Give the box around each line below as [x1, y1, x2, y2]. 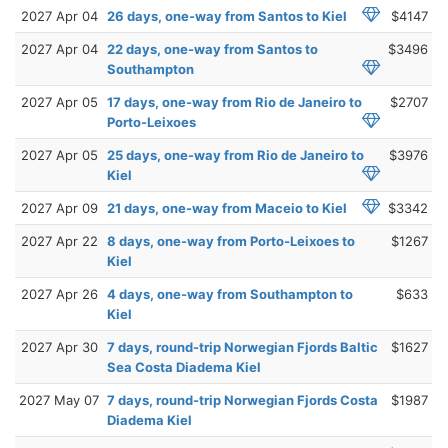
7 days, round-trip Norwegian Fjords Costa [107, 391, 378, 408]
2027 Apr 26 [20, 285, 98, 302]
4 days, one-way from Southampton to [107, 285, 353, 302]
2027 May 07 [19, 391, 99, 408]
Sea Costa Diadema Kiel [107, 358, 261, 375]
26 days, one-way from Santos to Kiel [107, 7, 347, 24]
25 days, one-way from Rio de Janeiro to [107, 146, 364, 163]
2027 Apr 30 [20, 338, 98, 355]
